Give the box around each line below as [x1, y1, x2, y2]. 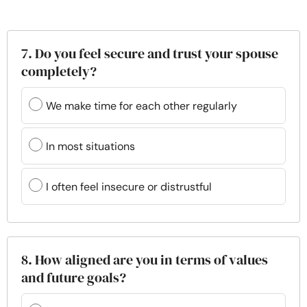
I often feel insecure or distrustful [46, 179, 212, 194]
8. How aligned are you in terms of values [21, 250, 268, 269]
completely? [21, 62, 97, 81]
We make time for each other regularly [46, 98, 237, 113]
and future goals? [21, 268, 126, 287]
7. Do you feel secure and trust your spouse [21, 44, 278, 63]
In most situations [46, 138, 135, 153]
